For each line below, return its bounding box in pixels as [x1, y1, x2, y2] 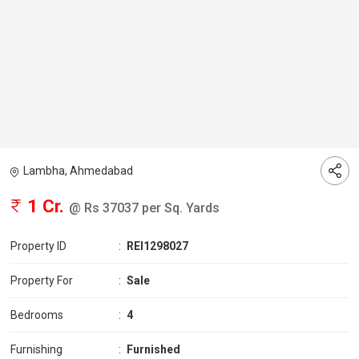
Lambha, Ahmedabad [23, 164, 133, 178]
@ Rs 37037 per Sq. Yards [69, 200, 220, 216]
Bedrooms [10, 309, 63, 322]
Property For [10, 274, 73, 288]
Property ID [10, 240, 67, 253]
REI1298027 [127, 240, 188, 253]
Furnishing [10, 343, 63, 357]
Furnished [127, 343, 180, 357]
